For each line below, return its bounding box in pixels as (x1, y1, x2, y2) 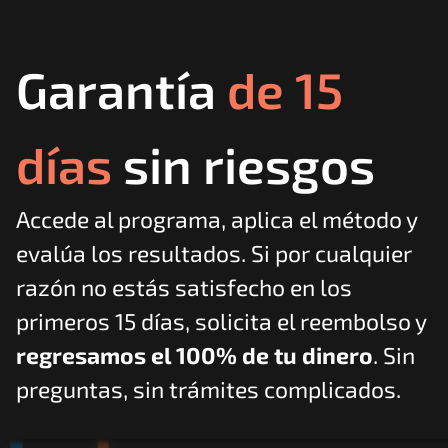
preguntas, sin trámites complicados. (16, 375, 401, 403)
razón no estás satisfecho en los (16, 273, 352, 301)
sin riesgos (112, 134, 375, 194)
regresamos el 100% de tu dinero (16, 341, 373, 369)
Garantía (16, 59, 227, 119)
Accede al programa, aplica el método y (16, 205, 417, 233)
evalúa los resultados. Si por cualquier (16, 239, 412, 267)
